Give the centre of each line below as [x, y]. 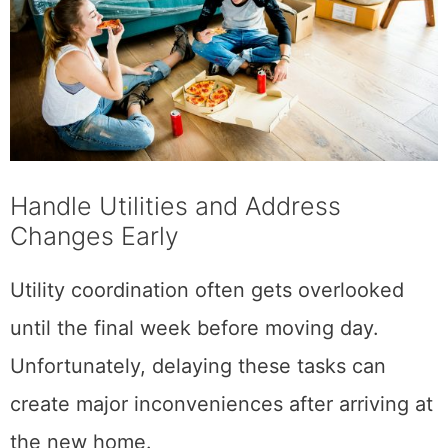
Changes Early [94, 285]
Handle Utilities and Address [175, 255]
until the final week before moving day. [194, 377]
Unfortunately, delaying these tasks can [198, 415]
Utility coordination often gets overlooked [207, 339]
